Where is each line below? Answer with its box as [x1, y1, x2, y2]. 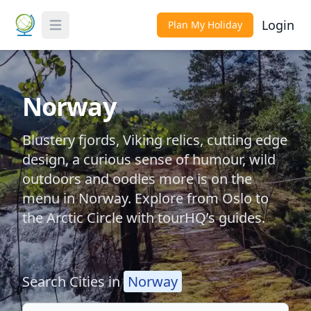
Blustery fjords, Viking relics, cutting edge [22, 131, 287, 149]
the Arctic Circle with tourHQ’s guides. [22, 208, 265, 227]
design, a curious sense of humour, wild [22, 150, 276, 169]
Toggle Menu [47, 24, 115, 40]
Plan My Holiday [168, 18, 242, 31]
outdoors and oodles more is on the [22, 169, 252, 188]
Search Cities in [22, 272, 124, 291]
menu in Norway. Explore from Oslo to [22, 189, 269, 208]
